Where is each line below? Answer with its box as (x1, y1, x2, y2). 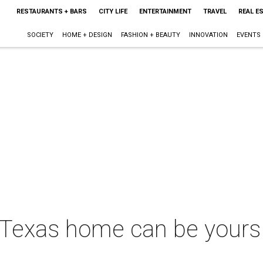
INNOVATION (188, 31, 228, 39)
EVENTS (236, 31, 261, 39)
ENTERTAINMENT (139, 8, 191, 15)
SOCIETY (26, 31, 53, 39)
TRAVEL (203, 8, 227, 15)
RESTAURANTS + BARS (16, 8, 87, 15)
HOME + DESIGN (62, 31, 112, 39)
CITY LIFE (98, 8, 127, 15)
